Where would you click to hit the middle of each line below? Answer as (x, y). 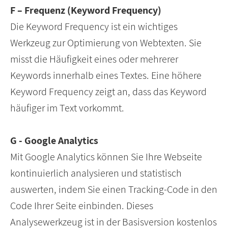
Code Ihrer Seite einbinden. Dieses (82, 206)
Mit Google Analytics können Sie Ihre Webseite (106, 157)
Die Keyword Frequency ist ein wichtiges (94, 27)
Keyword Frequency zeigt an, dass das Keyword (108, 92)
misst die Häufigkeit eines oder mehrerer (94, 59)
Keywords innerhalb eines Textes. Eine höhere (106, 76)
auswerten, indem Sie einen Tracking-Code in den (114, 190)
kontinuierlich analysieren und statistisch (96, 173)
